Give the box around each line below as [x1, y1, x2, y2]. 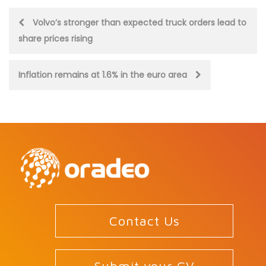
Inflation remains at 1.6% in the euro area [18, 69, 189, 81]
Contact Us [109, 213, 180, 229]
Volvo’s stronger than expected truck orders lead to [30, 17, 246, 28]
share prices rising [18, 33, 93, 45]
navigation [8, 38, 133, 66]
